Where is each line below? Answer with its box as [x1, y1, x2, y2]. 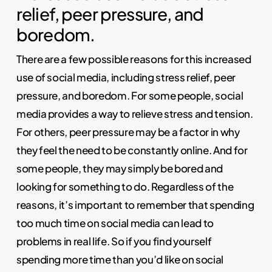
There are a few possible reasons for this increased [16, 52, 251, 66]
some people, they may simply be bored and [16, 161, 223, 175]
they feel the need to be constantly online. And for [16, 143, 248, 157]
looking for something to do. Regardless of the [16, 179, 234, 193]
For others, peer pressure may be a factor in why [16, 124, 240, 138]
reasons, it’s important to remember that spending [16, 197, 254, 211]
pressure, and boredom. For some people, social [16, 88, 243, 102]
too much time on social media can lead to [16, 216, 214, 229]
